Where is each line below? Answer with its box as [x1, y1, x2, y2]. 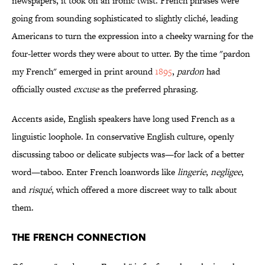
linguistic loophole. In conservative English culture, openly [12, 130, 234, 143]
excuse [73, 83, 99, 96]
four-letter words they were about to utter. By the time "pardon [12, 47, 250, 60]
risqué [28, 183, 51, 196]
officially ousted [12, 83, 73, 96]
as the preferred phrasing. [99, 83, 198, 96]
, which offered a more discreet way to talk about [51, 183, 237, 196]
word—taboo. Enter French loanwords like [12, 166, 177, 179]
